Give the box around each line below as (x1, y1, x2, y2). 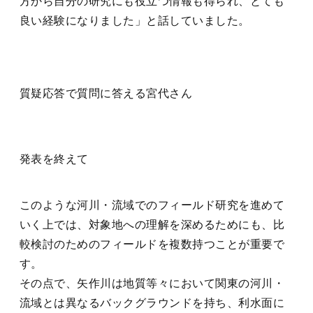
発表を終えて (20, 152, 89, 166)
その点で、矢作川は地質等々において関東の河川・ (20, 277, 285, 290)
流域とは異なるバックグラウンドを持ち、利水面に (20, 296, 285, 310)
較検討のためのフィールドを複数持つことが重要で (20, 238, 285, 251)
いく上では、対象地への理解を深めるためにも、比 (20, 218, 285, 231)
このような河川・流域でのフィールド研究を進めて (20, 198, 285, 212)
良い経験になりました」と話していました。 (20, 14, 250, 27)
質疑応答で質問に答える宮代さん (20, 87, 193, 100)
